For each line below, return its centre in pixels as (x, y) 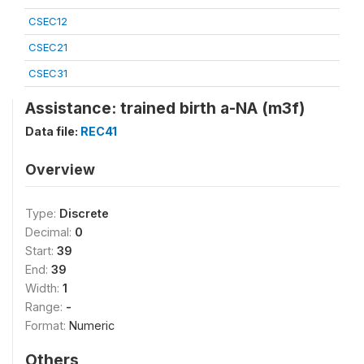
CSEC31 (48, 73)
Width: (44, 288)
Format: (47, 325)
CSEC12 (48, 21)
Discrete (84, 213)
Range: (45, 307)
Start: (41, 251)
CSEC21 (48, 47)
